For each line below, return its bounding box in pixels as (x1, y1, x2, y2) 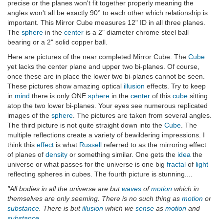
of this (150, 92, 173, 100)
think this (7, 141, 37, 149)
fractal (167, 160, 186, 169)
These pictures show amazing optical (7, 82, 124, 90)
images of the (7, 111, 51, 120)
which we (103, 204, 135, 213)
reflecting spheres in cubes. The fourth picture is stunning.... (7, 170, 193, 178)
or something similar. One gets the (67, 151, 177, 159)
